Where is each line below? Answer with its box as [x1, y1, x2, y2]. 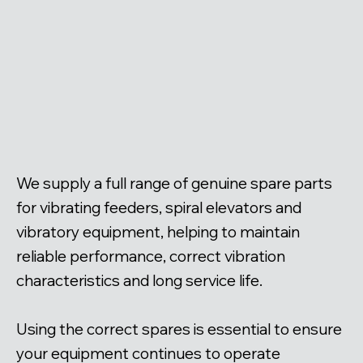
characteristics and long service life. [16, 271, 263, 291]
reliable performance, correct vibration [16, 246, 285, 267]
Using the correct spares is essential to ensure [16, 319, 342, 340]
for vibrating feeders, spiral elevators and [16, 198, 301, 218]
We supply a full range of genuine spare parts [16, 173, 332, 194]
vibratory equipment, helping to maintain [16, 222, 300, 242]
